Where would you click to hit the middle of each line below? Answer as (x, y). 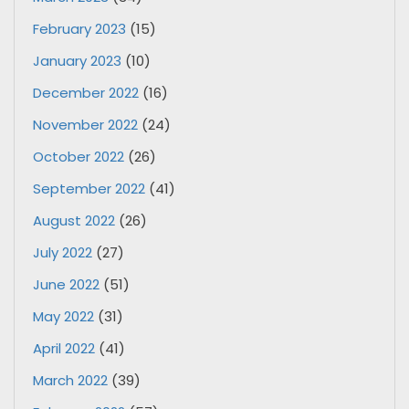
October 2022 (79, 156)
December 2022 (86, 92)
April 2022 (64, 348)
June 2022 (66, 284)
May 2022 (63, 316)
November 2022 (85, 124)
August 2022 (74, 220)
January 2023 (77, 60)
